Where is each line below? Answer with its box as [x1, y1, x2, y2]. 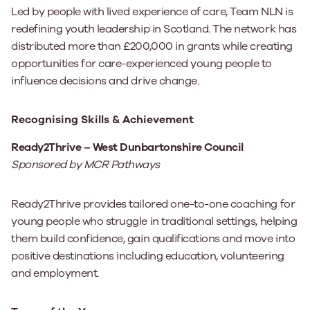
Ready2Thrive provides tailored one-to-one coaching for [11, 197, 295, 212]
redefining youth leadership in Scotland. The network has [11, 21, 297, 37]
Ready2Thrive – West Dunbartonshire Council [11, 140, 244, 155]
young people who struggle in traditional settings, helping [11, 214, 298, 229]
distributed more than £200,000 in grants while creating [11, 39, 293, 54]
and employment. [11, 266, 99, 281]
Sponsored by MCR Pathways [11, 157, 160, 172]
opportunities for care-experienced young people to [11, 56, 272, 71]
